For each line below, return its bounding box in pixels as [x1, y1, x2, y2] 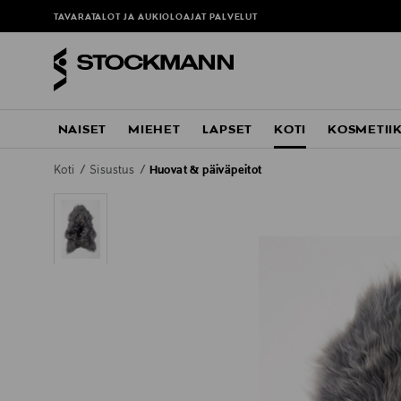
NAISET [57, 123, 107, 138]
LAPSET [201, 123, 253, 138]
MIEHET [128, 123, 181, 138]
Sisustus [90, 165, 138, 178]
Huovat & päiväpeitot [149, 165, 262, 178]
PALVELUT [209, 13, 259, 23]
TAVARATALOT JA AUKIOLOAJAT [54, 13, 209, 23]
